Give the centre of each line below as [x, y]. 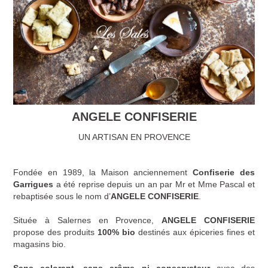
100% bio [117, 232]
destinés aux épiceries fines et [195, 232]
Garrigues [33, 184]
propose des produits [56, 232]
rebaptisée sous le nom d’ [62, 196]
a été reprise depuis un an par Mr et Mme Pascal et [154, 184]
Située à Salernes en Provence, [87, 220]
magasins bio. [40, 244]
